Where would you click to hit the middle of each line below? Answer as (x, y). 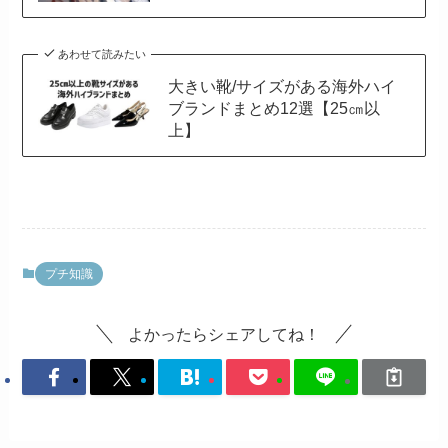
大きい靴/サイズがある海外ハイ (281, 85)
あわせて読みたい (101, 53)
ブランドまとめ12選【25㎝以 (273, 107)
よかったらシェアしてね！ (224, 333)
